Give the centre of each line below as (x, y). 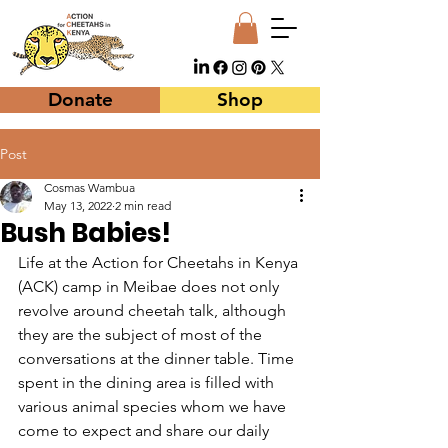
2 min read (143, 206)
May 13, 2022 (78, 206)
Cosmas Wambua (89, 188)
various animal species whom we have (154, 407)
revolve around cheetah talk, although (154, 311)
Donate (80, 100)
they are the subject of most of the (142, 335)
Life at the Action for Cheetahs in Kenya (160, 263)
